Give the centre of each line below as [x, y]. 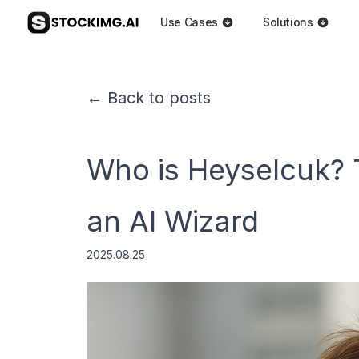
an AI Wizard [173, 221]
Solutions [288, 22]
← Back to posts [149, 98]
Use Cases [189, 22]
